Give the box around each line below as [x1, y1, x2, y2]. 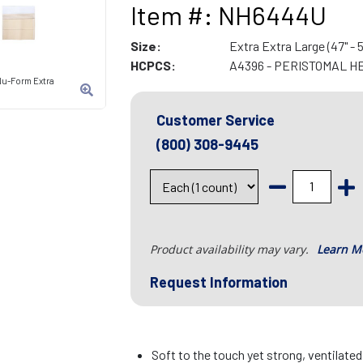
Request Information [149, 273, 288, 292]
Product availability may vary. [149, 241, 312, 258]
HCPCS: [130, 58, 176, 74]
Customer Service [156, 111, 275, 130]
